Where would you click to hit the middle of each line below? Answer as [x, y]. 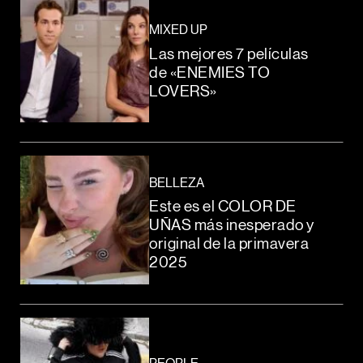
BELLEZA [177, 183]
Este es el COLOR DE [223, 207]
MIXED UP [179, 30]
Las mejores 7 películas [229, 54]
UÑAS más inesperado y [232, 226]
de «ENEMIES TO [210, 73]
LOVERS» [183, 92]
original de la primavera [229, 245]
